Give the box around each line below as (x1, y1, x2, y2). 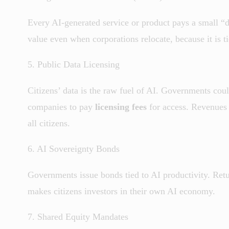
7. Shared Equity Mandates (28, 212, 128, 222)
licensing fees (95, 102, 147, 112)
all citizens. (28, 118, 70, 129)
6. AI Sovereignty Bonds (28, 144, 120, 154)
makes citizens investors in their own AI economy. (28, 186, 215, 197)
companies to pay (28, 102, 95, 112)
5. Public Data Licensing (28, 59, 120, 70)
